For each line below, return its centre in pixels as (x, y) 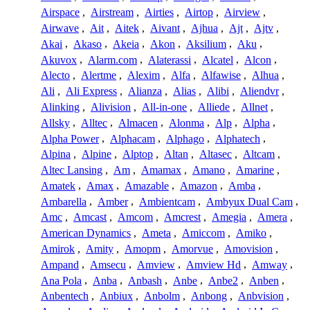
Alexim (144, 75)
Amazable (147, 185)
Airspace (60, 12)
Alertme (99, 75)
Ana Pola (61, 280)
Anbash (145, 280)
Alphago (185, 138)
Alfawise (221, 75)
